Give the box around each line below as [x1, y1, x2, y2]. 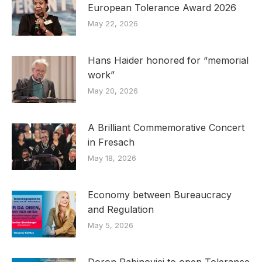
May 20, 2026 [88, 85, 138, 95]
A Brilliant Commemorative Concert [88, 121, 244, 133]
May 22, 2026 [88, 18, 138, 28]
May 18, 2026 [88, 153, 136, 163]
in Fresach [88, 136, 135, 148]
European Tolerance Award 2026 [88, 1, 236, 13]
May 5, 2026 [88, 220, 133, 230]
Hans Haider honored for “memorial [88, 54, 249, 66]
